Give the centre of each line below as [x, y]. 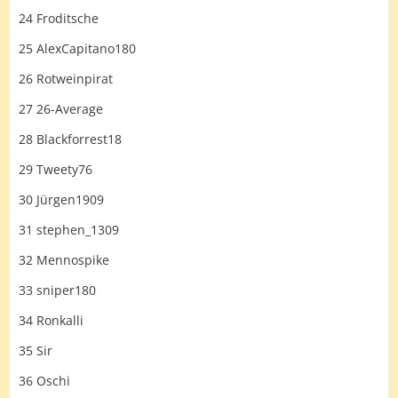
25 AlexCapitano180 [77, 48]
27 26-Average [61, 109]
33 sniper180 [57, 290]
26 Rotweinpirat [66, 79]
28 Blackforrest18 [70, 139]
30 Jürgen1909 [61, 199]
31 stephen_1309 [69, 230]
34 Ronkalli [51, 320]
